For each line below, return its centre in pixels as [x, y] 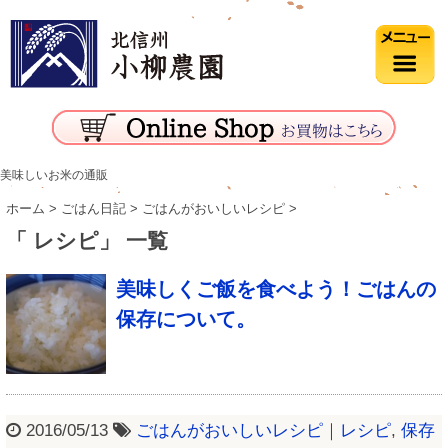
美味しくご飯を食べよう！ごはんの [276, 289]
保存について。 [186, 319]
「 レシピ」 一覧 [87, 240]
